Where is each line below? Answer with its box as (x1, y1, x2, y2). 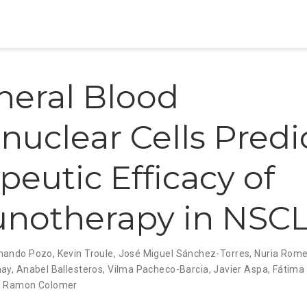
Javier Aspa (213, 263, 268, 275)
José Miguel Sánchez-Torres (118, 247, 250, 259)
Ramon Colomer (3, 279, 77, 291)
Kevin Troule (57, 247, 114, 259)
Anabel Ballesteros (16, 263, 103, 275)
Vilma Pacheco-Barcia (108, 263, 209, 275)
